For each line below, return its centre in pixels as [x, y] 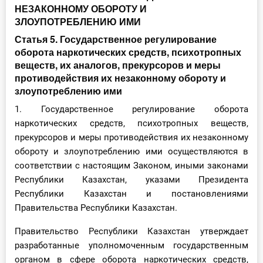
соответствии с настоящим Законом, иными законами [131, 166]
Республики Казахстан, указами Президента [131, 180]
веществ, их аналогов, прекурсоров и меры [118, 65]
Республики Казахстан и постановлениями [131, 194]
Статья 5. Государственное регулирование [116, 39]
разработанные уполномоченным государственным [131, 246]
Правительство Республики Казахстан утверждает [131, 232]
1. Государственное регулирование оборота [131, 109]
